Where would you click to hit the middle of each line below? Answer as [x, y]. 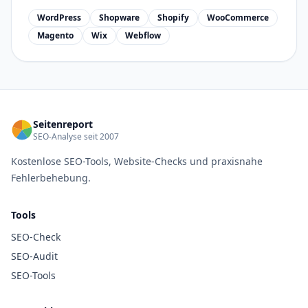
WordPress [59, 18]
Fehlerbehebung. [51, 178]
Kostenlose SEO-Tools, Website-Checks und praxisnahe [137, 161]
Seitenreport [63, 124]
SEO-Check [36, 237]
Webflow [143, 35]
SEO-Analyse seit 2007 [76, 136]
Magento [55, 35]
